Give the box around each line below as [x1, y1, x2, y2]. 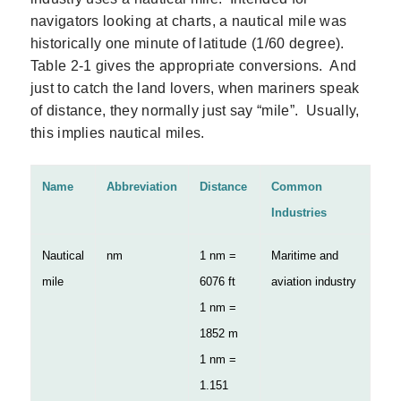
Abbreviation [106, 180, 177, 194]
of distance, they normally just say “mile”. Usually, [30, 102, 360, 118]
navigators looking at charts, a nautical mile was [30, 13, 347, 29]
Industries [270, 206, 327, 220]
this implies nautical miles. [30, 124, 205, 141]
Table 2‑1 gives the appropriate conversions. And [30, 57, 357, 73]
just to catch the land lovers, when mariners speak [30, 80, 360, 96]
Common [270, 180, 322, 194]
